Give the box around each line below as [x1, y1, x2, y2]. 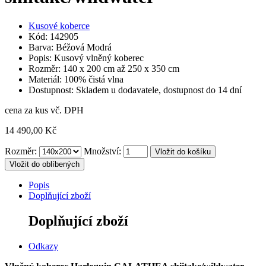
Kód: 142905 [28, 31, 78, 42]
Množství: [84, 145, 121, 156]
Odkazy [28, 240, 58, 251]
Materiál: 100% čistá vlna [28, 74, 123, 84]
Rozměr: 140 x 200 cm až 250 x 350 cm [28, 63, 179, 74]
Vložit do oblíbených [9, 159, 80, 169]
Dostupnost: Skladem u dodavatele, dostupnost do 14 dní [28, 84, 242, 95]
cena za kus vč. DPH [5, 104, 84, 115]
